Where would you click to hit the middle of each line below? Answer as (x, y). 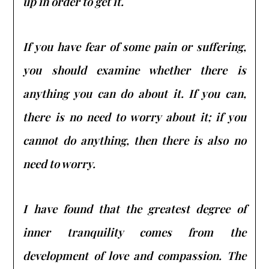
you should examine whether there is (134, 70)
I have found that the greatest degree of (134, 208)
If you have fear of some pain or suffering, (134, 46)
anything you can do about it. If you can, (134, 93)
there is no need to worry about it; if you (134, 116)
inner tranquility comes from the (134, 232)
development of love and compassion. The (134, 255)
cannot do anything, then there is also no (134, 140)
